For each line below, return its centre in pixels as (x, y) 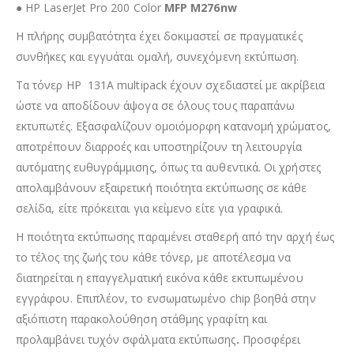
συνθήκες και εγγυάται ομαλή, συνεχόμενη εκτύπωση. (158, 56)
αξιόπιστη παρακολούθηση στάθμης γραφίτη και (142, 318)
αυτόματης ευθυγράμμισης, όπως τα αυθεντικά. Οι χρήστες (168, 167)
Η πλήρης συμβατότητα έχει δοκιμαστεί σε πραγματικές (159, 36)
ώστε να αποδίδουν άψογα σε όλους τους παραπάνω (156, 105)
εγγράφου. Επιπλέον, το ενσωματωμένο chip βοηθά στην (166, 298)
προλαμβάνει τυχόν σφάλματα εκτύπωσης (126, 339)
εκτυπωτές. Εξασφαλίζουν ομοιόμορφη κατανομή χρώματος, (173, 126)
